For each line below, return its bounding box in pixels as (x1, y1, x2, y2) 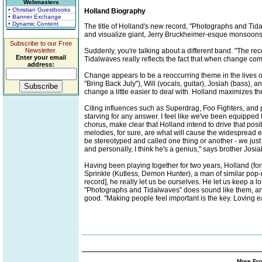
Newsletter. (25, 47, 57, 54)
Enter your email (16, 54, 66, 61)
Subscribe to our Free (10, 40, 72, 47)
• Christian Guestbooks (8, 6, 70, 13)
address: (27, 61, 54, 68)
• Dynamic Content (8, 20, 58, 27)
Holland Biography (84, 7, 146, 16)
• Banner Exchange (8, 13, 61, 20)
